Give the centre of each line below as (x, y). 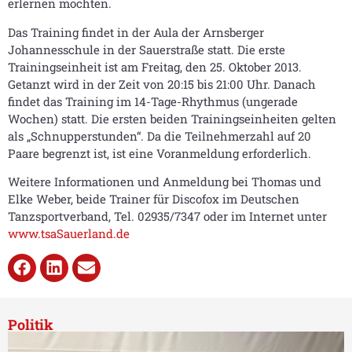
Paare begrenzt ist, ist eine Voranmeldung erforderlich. (159, 153)
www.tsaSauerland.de (69, 234)
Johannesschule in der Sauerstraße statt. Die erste (147, 49)
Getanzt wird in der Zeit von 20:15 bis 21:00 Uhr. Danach (162, 84)
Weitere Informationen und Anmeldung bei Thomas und (165, 182)
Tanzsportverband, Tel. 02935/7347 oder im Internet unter (167, 216)
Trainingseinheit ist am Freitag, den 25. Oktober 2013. (155, 66)
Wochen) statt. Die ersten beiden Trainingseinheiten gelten (172, 118)
